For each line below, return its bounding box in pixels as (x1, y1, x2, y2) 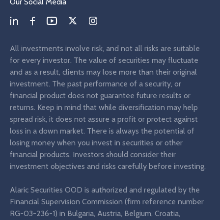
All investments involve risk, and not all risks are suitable (10, 43, 200, 53)
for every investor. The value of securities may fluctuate (10, 55, 198, 65)
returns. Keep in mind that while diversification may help (10, 102, 198, 112)
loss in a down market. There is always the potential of (10, 126, 194, 136)
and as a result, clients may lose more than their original (10, 67, 197, 77)
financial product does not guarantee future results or (10, 90, 191, 100)
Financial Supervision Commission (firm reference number (10, 196, 204, 206)
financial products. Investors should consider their (10, 149, 176, 159)
